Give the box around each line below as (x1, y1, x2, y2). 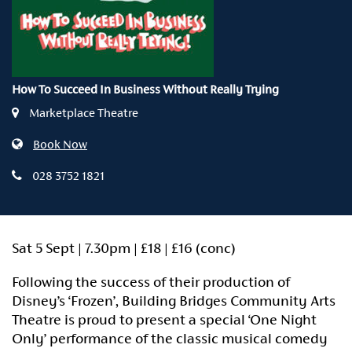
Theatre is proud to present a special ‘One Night (12, 310, 317, 328)
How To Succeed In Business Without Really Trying (12, 82, 279, 96)
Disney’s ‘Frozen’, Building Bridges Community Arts (12, 291, 335, 309)
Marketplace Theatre (27, 105, 138, 119)
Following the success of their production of (12, 273, 290, 290)
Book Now (33, 137, 87, 151)
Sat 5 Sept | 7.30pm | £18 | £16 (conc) (12, 239, 236, 256)
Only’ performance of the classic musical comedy (12, 329, 328, 346)
